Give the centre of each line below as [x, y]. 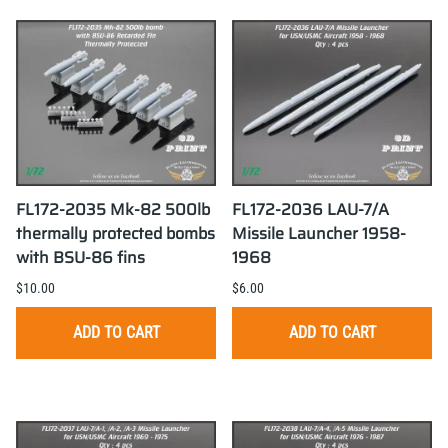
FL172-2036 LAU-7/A [310, 210]
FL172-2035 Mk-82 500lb [113, 210]
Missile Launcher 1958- [319, 234]
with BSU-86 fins [80, 258]
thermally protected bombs [115, 234]
